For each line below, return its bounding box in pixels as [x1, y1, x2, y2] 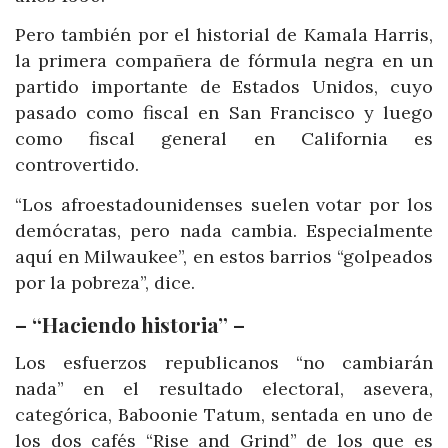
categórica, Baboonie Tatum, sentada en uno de [15, 402, 433, 426]
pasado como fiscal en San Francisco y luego [15, 101, 433, 125]
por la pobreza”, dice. [15, 270, 195, 294]
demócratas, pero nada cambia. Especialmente [15, 218, 433, 242]
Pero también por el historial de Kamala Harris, [15, 23, 433, 47]
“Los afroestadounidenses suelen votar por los [15, 192, 433, 216]
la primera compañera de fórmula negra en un [15, 49, 433, 73]
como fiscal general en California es [15, 127, 433, 151]
